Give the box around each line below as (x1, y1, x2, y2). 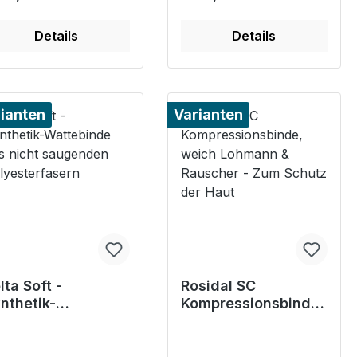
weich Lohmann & (180, 312, 305, 330)
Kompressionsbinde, (180, 295, 324, 312)
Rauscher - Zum (180, 330, 292, 347)
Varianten (173, 106, 243, 124)
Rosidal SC (180, 277, 256, 295)
